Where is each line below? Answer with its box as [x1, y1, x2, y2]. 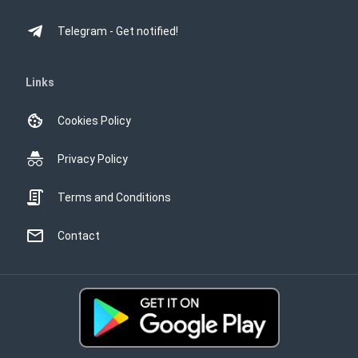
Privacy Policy [58, 153, 128, 165]
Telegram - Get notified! [58, 25, 178, 38]
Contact [58, 229, 100, 242]
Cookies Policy [58, 114, 131, 127]
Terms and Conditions [58, 191, 171, 204]
